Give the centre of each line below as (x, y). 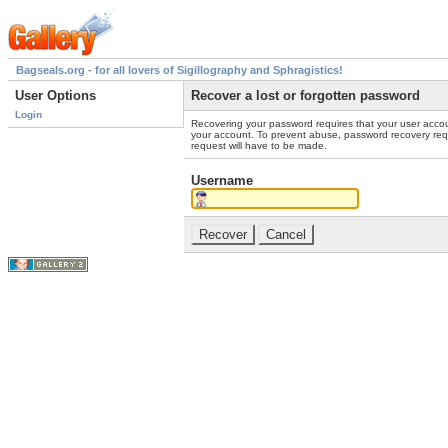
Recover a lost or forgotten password (305, 96)
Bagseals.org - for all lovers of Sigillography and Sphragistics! (179, 70)
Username (222, 180)
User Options (55, 96)
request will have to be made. (259, 146)
